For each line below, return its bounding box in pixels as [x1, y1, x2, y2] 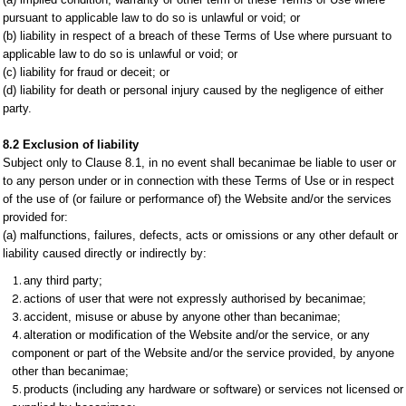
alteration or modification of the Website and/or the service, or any [24, 328, 370, 342]
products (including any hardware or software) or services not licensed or [24, 382, 403, 396]
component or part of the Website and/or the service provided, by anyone [12, 346, 394, 360]
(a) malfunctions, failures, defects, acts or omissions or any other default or [3, 228, 398, 242]
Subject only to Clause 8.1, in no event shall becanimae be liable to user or [3, 156, 396, 169]
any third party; [24, 274, 102, 287]
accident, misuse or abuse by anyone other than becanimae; [24, 310, 341, 324]
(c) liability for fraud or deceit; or [3, 65, 169, 79]
